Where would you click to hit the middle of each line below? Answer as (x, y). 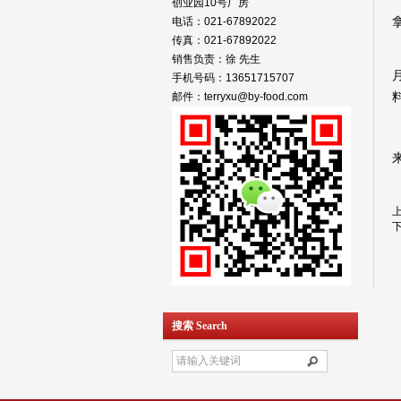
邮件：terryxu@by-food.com (240, 97)
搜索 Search (200, 326)
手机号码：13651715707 (233, 78)
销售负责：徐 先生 (216, 59)
